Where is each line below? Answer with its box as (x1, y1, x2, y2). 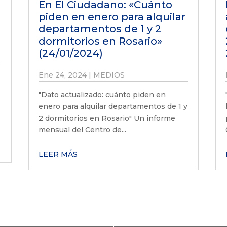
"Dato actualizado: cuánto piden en (38, 90, 166, 99)
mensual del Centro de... (38, 125, 126, 134)
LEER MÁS (38, 149, 78, 159)
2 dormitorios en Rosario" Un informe (38, 113, 175, 123)
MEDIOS (93, 70, 125, 80)
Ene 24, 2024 (38, 70, 87, 80)
